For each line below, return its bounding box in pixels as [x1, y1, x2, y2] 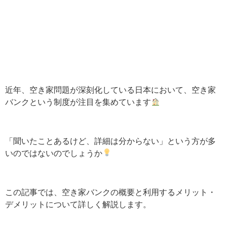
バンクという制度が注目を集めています [5, 96, 151, 107]
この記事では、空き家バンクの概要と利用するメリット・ [5, 186, 216, 197]
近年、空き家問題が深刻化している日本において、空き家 [5, 84, 216, 95]
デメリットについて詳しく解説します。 [5, 199, 151, 209]
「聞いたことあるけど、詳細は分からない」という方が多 [5, 135, 216, 146]
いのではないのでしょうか [5, 147, 102, 158]
